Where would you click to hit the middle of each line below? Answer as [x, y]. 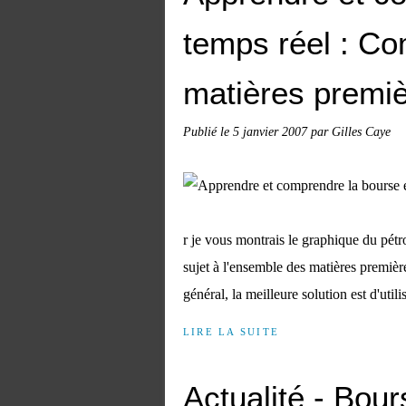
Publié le [208, 131]
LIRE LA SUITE [232, 332]
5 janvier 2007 [272, 131]
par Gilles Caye [351, 131]
